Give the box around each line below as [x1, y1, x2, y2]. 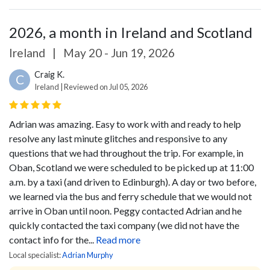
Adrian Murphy [62, 250, 113, 260]
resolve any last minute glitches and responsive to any [9, 132, 227, 144]
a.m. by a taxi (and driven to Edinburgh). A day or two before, [9, 175, 256, 187]
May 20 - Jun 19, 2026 [61, 45, 175, 60]
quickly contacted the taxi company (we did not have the [9, 219, 239, 231]
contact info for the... [9, 233, 94, 245]
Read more [96, 233, 140, 245]
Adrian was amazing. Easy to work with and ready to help [9, 118, 241, 130]
